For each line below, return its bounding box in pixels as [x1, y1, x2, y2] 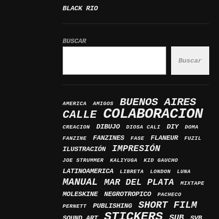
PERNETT [63, 203, 87, 209]
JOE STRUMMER [63, 157, 104, 163]
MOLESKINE [63, 190, 98, 198]
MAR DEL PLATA [104, 177, 174, 188]
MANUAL [63, 176, 98, 188]
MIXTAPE [180, 180, 204, 186]
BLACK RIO [63, 4, 98, 12]
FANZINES [93, 134, 124, 142]
